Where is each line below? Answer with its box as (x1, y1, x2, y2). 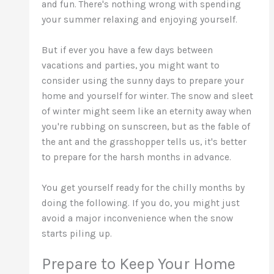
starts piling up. (42, 228, 113, 239)
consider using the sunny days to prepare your (42, 75, 245, 86)
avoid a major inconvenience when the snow (42, 212, 234, 224)
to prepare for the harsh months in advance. (42, 151, 232, 163)
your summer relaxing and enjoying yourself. (42, 13, 238, 25)
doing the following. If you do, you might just (42, 197, 240, 209)
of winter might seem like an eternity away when (42, 105, 252, 117)
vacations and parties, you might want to (42, 59, 220, 71)
